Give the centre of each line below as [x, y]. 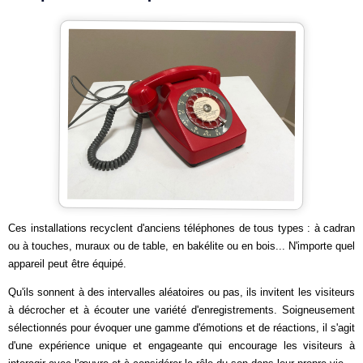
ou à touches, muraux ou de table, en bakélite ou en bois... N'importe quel [181, 246]
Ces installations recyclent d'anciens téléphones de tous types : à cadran [181, 228]
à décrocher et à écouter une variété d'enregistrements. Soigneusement [181, 310]
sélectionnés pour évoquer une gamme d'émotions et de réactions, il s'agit [181, 328]
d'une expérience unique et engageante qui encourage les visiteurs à [181, 346]
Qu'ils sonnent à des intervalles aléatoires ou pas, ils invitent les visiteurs [181, 292]
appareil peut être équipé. [67, 264]
